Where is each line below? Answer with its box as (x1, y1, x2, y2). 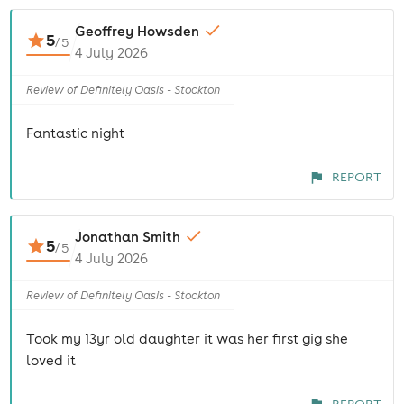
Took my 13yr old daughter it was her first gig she (26, 330, 349, 347)
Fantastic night (26, 124, 125, 142)
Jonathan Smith (74, 228, 180, 245)
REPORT (331, 169, 381, 185)
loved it (26, 352, 77, 369)
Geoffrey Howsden (74, 23, 199, 40)
